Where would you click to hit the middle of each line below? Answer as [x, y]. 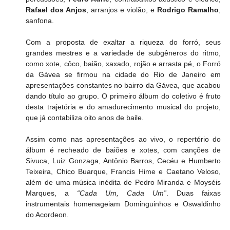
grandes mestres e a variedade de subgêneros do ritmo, [123, 53]
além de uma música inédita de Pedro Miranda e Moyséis [123, 182]
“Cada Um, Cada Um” [122, 193]
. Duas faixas [194, 193]
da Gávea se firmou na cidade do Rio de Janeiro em [123, 74]
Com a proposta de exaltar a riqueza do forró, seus [123, 42]
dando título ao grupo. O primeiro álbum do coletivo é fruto [123, 96]
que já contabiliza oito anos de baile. [85, 117]
